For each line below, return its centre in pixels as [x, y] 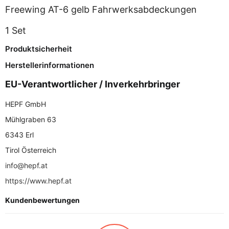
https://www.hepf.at [38, 181]
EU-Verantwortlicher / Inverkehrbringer [93, 84]
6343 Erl [19, 135]
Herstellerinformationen [50, 65]
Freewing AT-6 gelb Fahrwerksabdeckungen [101, 9]
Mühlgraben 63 [31, 120]
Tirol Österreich [31, 150]
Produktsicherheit [39, 49]
